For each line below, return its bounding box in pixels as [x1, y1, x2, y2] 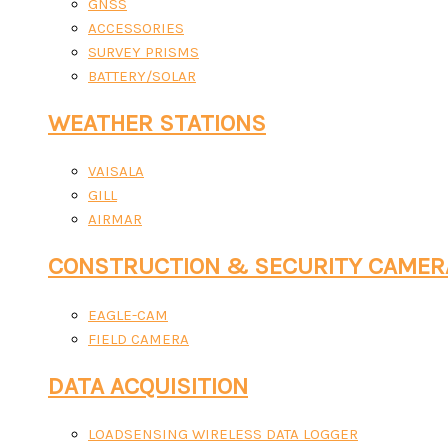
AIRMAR [88, 210, 142, 229]
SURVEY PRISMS [88, 42, 199, 61]
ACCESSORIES [88, 18, 184, 37]
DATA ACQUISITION [48, 371, 248, 400]
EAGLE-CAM [88, 305, 168, 324]
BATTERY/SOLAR [88, 66, 196, 85]
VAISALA [88, 162, 144, 181]
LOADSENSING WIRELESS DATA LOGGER [88, 424, 358, 443]
